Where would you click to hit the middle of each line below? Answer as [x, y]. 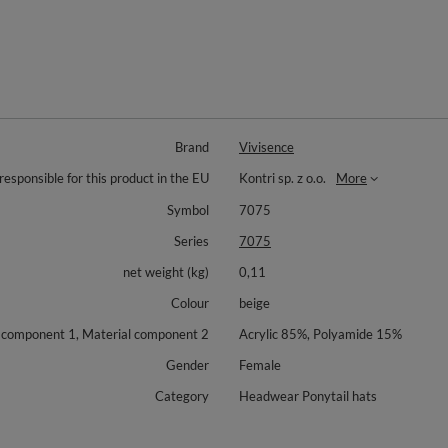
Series [191, 241]
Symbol [188, 210]
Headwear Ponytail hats [308, 396]
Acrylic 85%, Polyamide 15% [320, 334]
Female [260, 365]
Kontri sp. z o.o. [282, 178]
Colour [190, 303]
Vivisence [266, 147]
